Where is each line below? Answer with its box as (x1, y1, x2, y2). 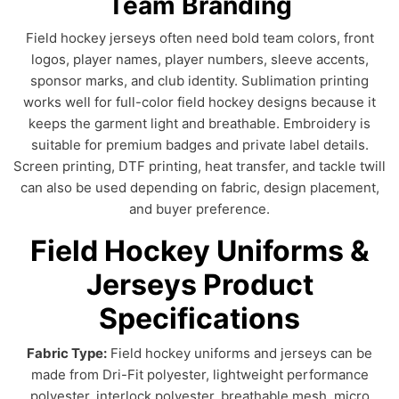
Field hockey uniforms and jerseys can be (107, 345, 372, 362)
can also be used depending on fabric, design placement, (20, 179, 379, 196)
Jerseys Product (85, 267, 313, 302)
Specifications (99, 301, 300, 336)
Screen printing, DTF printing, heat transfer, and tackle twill (13, 158, 386, 175)
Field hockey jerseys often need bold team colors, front (25, 29, 374, 46)
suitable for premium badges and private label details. (30, 136, 369, 153)
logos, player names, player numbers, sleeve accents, (30, 51, 369, 68)
